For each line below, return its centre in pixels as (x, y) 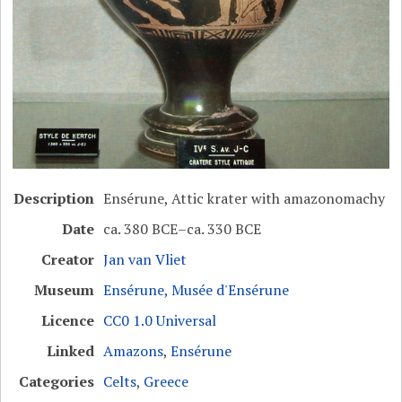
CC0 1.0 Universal (160, 321)
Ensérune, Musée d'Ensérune (197, 290)
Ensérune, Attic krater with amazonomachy (245, 199)
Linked (71, 351)
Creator (68, 260)
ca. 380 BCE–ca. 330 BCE (183, 229)
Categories (57, 382)
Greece (166, 382)
